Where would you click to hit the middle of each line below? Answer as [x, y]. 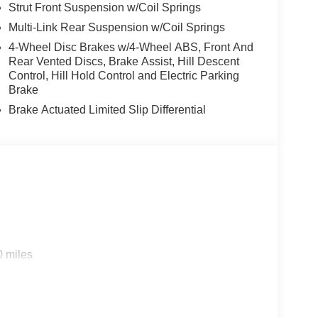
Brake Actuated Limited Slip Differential [107, 109]
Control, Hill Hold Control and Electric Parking [124, 75]
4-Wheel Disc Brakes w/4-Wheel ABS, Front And [131, 47]
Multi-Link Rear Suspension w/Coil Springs [116, 27]
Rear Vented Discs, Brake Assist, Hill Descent [124, 61]
